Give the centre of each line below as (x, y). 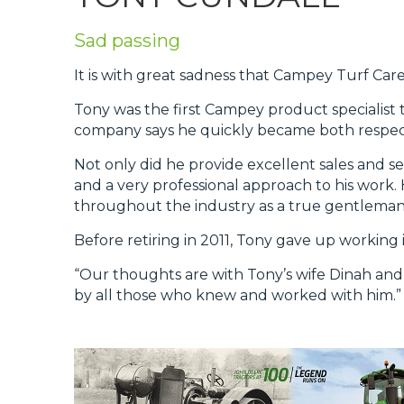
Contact (45, 117)
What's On (55, 84)
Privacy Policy (68, 17)
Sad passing (127, 41)
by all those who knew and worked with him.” (238, 295)
